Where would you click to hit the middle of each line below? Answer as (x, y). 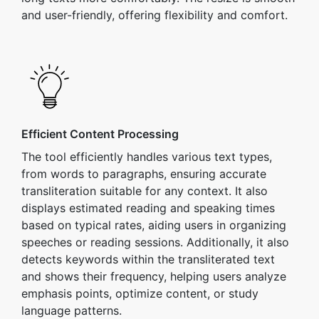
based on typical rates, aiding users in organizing (154, 225)
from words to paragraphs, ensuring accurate (144, 174)
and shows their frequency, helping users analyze (154, 276)
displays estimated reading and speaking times (148, 208)
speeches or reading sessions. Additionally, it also (155, 242)
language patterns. (72, 310)
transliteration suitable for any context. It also (145, 191)
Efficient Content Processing (100, 134)
